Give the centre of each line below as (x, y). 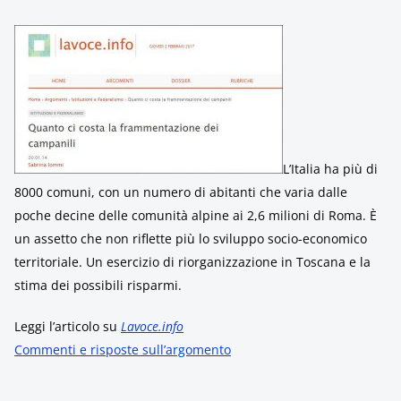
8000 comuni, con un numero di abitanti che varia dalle (181, 192)
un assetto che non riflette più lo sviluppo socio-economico (191, 239)
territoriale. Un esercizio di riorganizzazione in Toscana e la (192, 262)
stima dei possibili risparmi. (98, 285)
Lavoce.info (152, 326)
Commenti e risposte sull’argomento (123, 350)
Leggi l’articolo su (68, 326)
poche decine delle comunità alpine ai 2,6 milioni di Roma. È (196, 215)
